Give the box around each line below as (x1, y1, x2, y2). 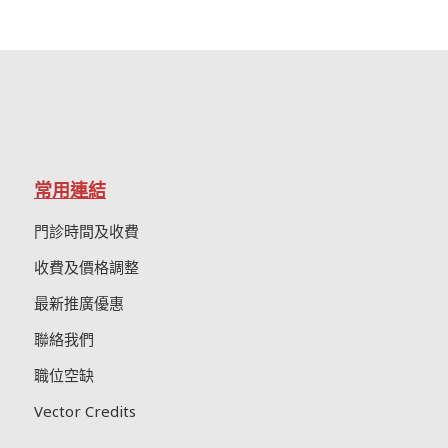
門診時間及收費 (33, 221, 139, 241)
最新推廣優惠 (33, 293, 124, 313)
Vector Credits (33, 401, 136, 421)
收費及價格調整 (33, 257, 139, 277)
